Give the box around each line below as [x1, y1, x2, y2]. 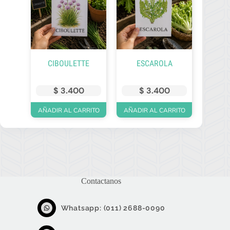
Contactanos [81, 176, 122, 185]
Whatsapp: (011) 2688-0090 [61, 203, 165, 212]
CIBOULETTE [48, 59, 90, 69]
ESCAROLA [136, 59, 172, 69]
